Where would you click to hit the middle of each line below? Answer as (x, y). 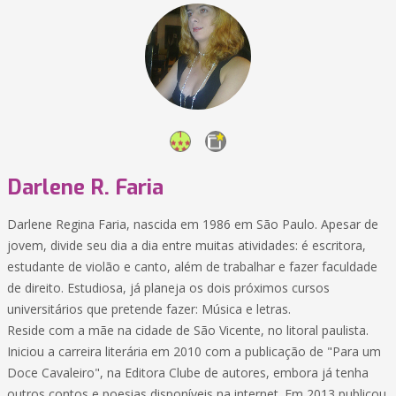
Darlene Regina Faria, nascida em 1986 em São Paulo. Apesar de (193, 224)
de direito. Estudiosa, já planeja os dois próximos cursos (168, 288)
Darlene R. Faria (85, 187)
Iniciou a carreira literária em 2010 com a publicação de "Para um (194, 351)
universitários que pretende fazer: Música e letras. (149, 309)
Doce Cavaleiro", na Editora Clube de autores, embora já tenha (188, 373)
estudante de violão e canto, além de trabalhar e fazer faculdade (192, 267)
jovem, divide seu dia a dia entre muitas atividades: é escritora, (187, 245)
